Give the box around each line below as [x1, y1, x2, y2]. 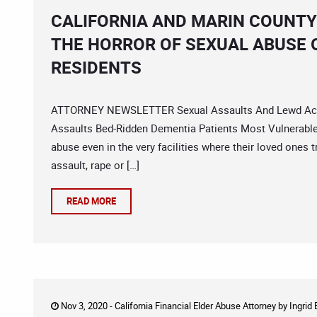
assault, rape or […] [51, 158, 139, 172]
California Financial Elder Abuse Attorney [115, 299, 276, 312]
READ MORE [67, 195, 116, 207]
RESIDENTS [51, 56, 142, 79]
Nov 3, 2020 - [59, 299, 115, 312]
